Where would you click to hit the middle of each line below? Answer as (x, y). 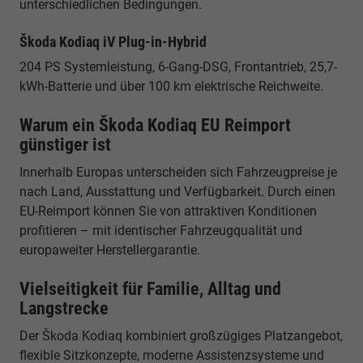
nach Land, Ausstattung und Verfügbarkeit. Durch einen (177, 191)
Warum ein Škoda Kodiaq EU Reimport (155, 125)
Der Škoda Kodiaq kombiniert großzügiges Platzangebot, (181, 335)
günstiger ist (65, 144)
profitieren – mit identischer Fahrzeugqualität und (161, 230)
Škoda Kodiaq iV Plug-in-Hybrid (113, 41)
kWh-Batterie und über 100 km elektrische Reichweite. (171, 86)
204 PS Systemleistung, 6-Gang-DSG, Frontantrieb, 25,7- (178, 66)
